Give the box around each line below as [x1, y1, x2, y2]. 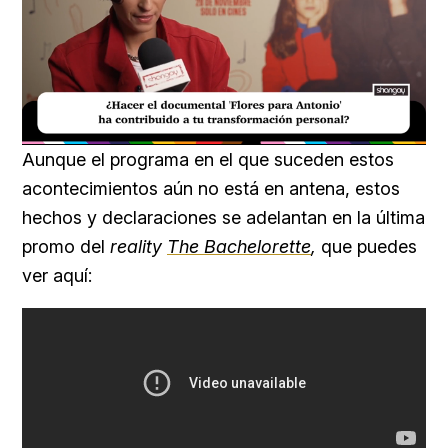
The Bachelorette [167, 235, 311, 257]
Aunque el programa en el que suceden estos [22, 148, 394, 170]
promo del [22, 235, 110, 257]
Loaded [207, 127, 244, 139]
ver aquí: [22, 264, 92, 286]
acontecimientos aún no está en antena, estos [22, 177, 400, 199]
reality [110, 235, 162, 257]
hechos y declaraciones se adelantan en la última [22, 206, 425, 228]
